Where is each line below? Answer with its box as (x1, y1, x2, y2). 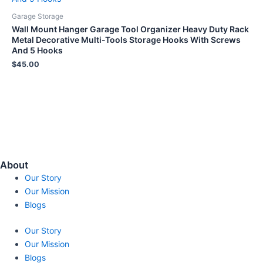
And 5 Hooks (12, 45, 63, 55)
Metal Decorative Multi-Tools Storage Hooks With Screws (12, 34, 241, 45)
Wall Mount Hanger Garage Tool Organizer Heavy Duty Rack (12, 23, 249, 34)
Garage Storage (12, 11, 63, 21)
